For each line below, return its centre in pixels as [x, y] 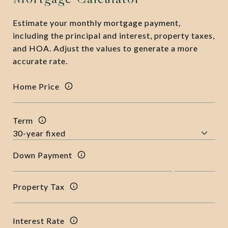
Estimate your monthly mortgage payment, [97, 23]
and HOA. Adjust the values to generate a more [105, 48]
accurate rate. [40, 61]
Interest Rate [39, 220]
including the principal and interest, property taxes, [114, 35]
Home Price [36, 86]
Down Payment [42, 155]
